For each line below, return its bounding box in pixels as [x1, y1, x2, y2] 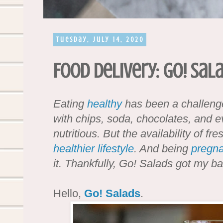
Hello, [53, 187, 84, 200]
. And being [134, 142, 191, 155]
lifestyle [98, 142, 134, 155]
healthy [87, 97, 122, 110]
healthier [53, 142, 95, 155]
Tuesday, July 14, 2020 [56, 36, 144, 43]
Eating [53, 97, 87, 110]
